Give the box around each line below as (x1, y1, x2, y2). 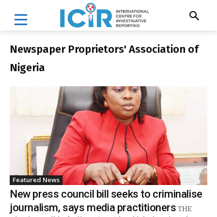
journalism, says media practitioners (10, 201, 176, 214)
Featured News (13, 175, 60, 184)
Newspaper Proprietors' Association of (10, 42, 199, 56)
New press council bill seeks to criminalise (10, 187, 202, 200)
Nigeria (10, 61, 45, 74)
